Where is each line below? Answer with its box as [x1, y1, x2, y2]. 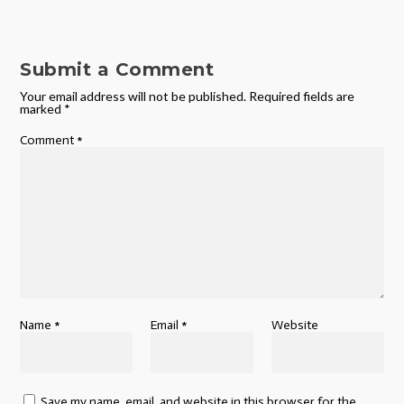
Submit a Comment [20, 59, 215, 81]
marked [20, 101, 65, 117]
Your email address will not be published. [20, 88, 247, 105]
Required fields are [249, 88, 355, 105]
